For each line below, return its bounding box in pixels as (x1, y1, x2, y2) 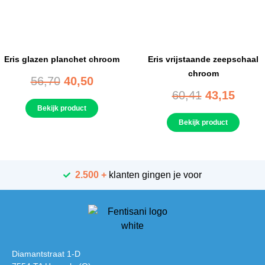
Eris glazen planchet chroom (4, 54, 119, 64)
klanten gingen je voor (106, 170, 202, 180)
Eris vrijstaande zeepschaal (148, 54, 258, 64)
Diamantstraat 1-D (12, 249, 80, 259)
